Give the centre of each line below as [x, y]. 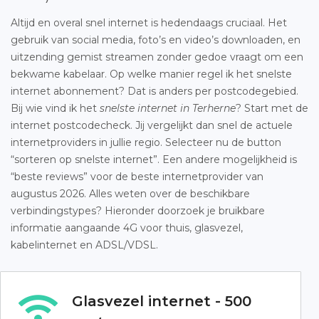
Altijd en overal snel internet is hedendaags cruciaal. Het [149, 23]
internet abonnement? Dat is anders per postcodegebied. [155, 91]
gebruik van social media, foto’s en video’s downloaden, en [156, 40]
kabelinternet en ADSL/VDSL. [84, 245]
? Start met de [272, 108]
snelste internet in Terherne [168, 108]
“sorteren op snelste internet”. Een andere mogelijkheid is [154, 159]
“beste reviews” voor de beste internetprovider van [137, 177]
